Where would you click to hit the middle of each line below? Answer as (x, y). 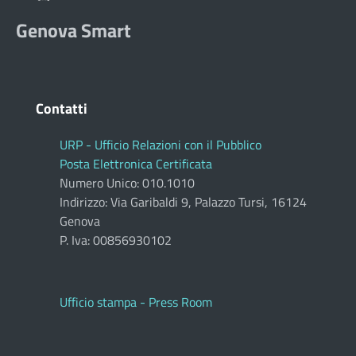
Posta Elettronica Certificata (136, 164)
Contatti (62, 108)
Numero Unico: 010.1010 (127, 183)
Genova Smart (74, 30)
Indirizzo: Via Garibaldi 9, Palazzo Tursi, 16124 (183, 202)
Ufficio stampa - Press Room (136, 302)
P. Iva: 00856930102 (116, 240)
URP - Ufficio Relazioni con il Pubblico (161, 145)
